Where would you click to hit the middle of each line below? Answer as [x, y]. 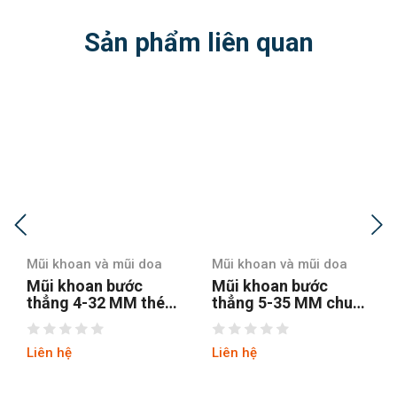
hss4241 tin [253, 319]
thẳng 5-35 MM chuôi [104, 302]
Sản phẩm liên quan [198, 42]
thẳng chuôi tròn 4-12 [291, 302]
